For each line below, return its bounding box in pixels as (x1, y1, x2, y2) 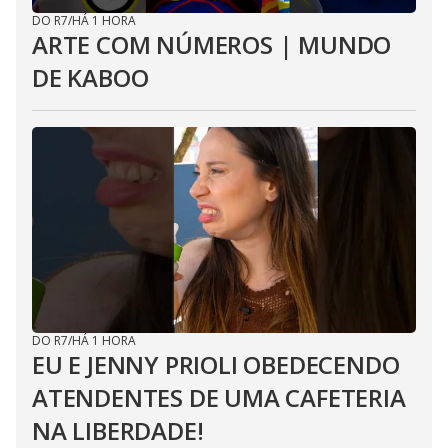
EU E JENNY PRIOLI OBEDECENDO (32, 348, 400, 381)
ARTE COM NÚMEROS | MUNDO (32, 28, 392, 61)
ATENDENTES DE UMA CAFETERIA (32, 381, 406, 414)
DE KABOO (32, 61, 149, 94)
